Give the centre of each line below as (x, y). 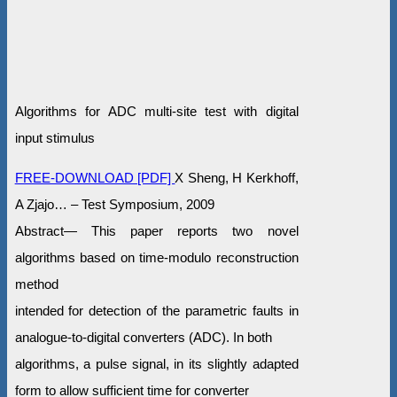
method (36, 284)
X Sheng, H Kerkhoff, (237, 178)
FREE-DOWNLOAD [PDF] (95, 178)
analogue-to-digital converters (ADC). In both (143, 338)
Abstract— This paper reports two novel (156, 231)
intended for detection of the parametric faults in (156, 311)
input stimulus (54, 138)
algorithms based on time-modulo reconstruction (156, 258)
